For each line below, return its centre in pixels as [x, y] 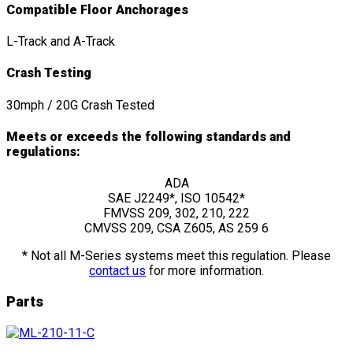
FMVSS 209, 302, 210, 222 [176, 214]
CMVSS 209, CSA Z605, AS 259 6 [176, 229]
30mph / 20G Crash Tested [80, 105]
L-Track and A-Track [61, 42]
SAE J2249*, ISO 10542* [176, 199]
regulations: [43, 151]
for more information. [205, 271]
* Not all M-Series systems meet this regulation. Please [176, 256]
